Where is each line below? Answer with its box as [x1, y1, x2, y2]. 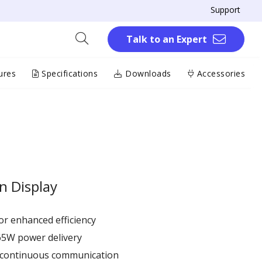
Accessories [194, 67, 245, 79]
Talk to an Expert [126, 33, 207, 46]
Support [211, 4, 240, 15]
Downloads [122, 67, 171, 79]
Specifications [39, 67, 98, 79]
